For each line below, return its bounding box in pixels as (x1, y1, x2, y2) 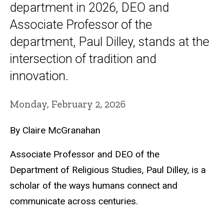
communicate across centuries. (10, 195, 138, 207)
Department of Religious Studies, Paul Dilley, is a (10, 164, 206, 175)
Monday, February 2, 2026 (10, 97, 126, 110)
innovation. (10, 68, 68, 83)
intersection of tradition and (10, 51, 156, 66)
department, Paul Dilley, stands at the (10, 34, 209, 49)
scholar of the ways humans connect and (10, 179, 177, 191)
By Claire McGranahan (10, 125, 100, 136)
